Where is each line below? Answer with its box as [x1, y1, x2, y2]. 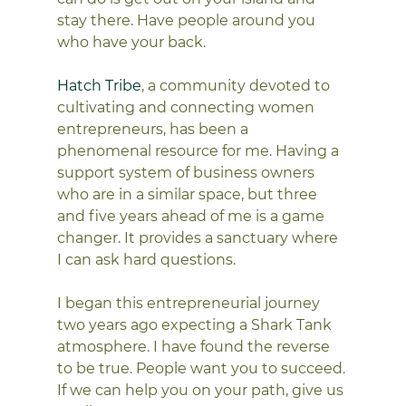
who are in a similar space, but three [56, 185, 321, 203]
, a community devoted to [140, 76, 333, 94]
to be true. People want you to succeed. [56, 359, 349, 377]
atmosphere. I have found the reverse [56, 337, 333, 355]
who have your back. [56, 33, 206, 51]
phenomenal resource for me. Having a [56, 141, 343, 159]
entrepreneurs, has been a [56, 120, 252, 138]
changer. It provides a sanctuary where [56, 228, 342, 246]
